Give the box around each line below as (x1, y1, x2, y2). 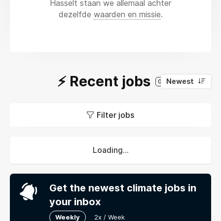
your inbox (49, 195, 101, 208)
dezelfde (58, 9, 94, 19)
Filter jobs (97, 110, 134, 120)
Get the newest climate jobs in (49, 182, 196, 194)
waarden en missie (93, 9, 161, 19)
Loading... (92, 145, 129, 155)
